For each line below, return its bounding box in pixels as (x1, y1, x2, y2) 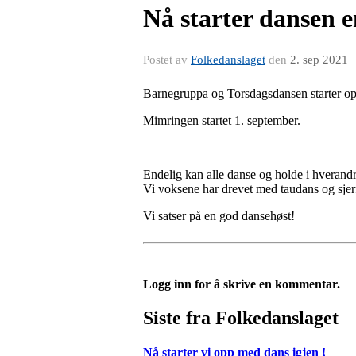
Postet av (143, 53, 191, 66)
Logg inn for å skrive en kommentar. (143, 277, 340, 291)
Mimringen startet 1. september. (143, 114, 300, 127)
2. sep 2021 (290, 53, 348, 66)
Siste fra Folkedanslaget (143, 307, 339, 328)
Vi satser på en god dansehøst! (143, 209, 295, 222)
